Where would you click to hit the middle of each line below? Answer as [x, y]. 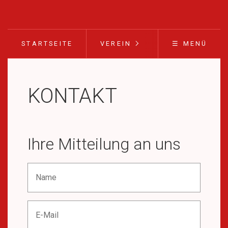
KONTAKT [72, 96]
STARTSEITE [47, 44]
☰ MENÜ [190, 44]
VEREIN [116, 44]
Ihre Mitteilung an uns [104, 144]
